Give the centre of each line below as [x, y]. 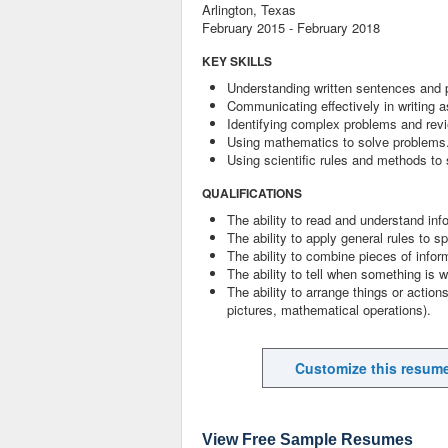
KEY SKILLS [237, 61]
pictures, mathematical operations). [329, 309]
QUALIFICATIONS [252, 193]
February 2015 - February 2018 [291, 27]
